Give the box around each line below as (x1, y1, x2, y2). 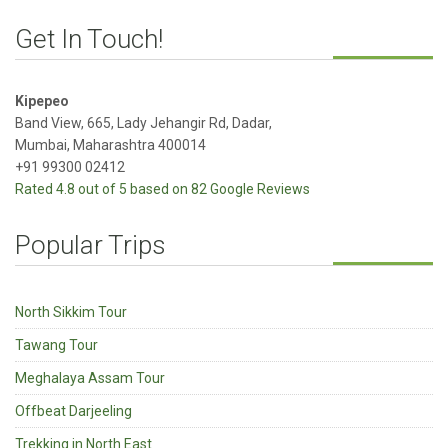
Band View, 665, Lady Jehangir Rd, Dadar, (15, 114, 272, 131)
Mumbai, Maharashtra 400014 (15, 136, 206, 153)
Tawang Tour (15, 336, 98, 353)
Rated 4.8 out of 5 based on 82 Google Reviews (15, 180, 310, 197)
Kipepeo (15, 92, 69, 109)
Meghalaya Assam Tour (15, 369, 165, 386)
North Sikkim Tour (15, 303, 127, 320)
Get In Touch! (15, 23, 163, 54)
